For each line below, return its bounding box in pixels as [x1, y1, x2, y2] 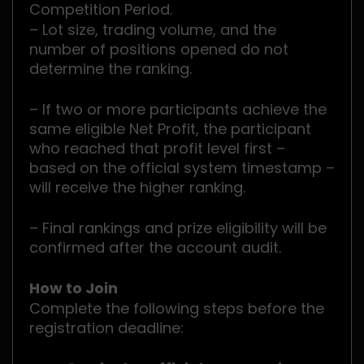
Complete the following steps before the [29, 298, 324, 319]
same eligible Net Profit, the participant [29, 119, 311, 140]
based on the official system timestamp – [29, 158, 335, 179]
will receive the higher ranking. [29, 177, 245, 198]
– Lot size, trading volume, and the [29, 19, 276, 41]
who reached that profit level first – [29, 138, 285, 159]
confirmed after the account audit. [29, 237, 281, 258]
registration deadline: [29, 318, 184, 339]
